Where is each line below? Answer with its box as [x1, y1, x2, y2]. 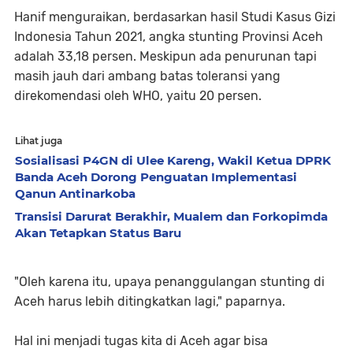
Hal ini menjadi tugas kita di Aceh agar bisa [14, 333, 268, 349]
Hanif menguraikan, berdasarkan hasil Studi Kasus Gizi [14, 9, 336, 25]
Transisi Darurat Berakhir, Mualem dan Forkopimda [15, 209, 328, 225]
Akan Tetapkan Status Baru [15, 225, 181, 241]
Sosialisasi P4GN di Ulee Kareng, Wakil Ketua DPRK [15, 153, 331, 169]
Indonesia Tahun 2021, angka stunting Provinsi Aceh [14, 29, 323, 45]
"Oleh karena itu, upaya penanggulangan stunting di [14, 274, 325, 290]
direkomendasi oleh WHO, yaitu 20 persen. [14, 88, 262, 104]
